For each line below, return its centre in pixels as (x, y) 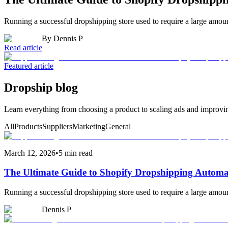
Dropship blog (41, 87)
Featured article (29, 66)
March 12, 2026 (30, 153)
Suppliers (57, 126)
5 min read (76, 153)
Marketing (89, 126)
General (118, 126)
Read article (23, 47)
